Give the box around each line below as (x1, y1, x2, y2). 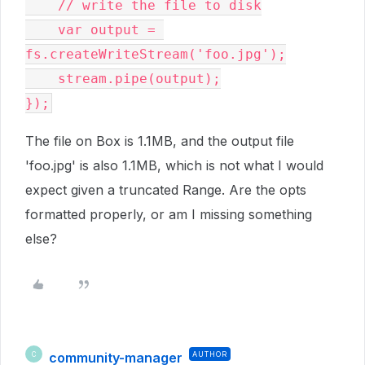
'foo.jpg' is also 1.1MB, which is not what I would (25, 157, 323, 174)
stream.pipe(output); (25, 71, 58, 86)
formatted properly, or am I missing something (25, 206, 312, 222)
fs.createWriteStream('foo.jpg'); (25, 46, 286, 62)
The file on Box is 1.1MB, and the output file (25, 133, 294, 149)
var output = (25, 22, 58, 37)
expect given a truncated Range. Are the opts (25, 182, 306, 198)
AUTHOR (192, 350, 227, 358)
